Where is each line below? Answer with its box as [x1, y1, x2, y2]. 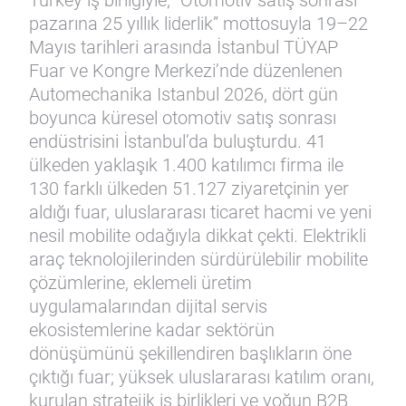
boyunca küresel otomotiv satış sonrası [29, 107, 336, 129]
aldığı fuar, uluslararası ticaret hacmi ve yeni [29, 201, 372, 223]
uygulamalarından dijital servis [29, 295, 267, 317]
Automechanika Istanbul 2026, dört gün [29, 83, 338, 105]
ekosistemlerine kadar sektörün [29, 319, 275, 341]
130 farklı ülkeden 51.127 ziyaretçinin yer [29, 178, 349, 199]
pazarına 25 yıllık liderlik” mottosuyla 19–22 [29, 13, 368, 34]
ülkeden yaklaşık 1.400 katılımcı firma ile [29, 154, 343, 176]
